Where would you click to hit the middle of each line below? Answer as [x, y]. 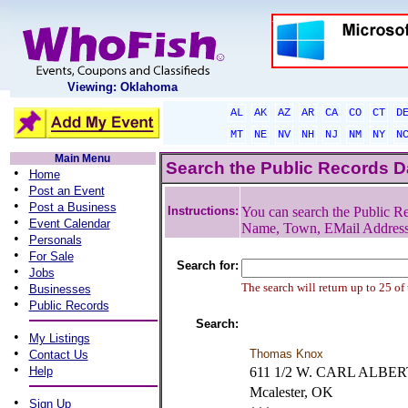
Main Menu [82, 158]
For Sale [51, 256]
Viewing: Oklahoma [122, 87]
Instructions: [203, 211]
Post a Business [72, 207]
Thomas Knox [286, 354]
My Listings [59, 338]
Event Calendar [69, 224]
